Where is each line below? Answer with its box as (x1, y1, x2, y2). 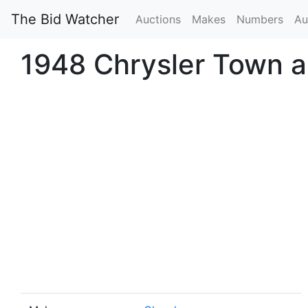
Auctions (135, 12, 181, 26)
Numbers (236, 12, 283, 26)
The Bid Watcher (11, 11, 119, 27)
